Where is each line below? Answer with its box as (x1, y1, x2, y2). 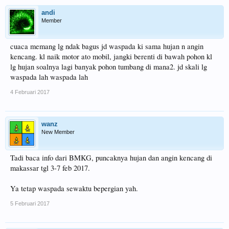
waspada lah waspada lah (10, 72, 88, 82)
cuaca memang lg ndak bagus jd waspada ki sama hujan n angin (10, 41, 203, 51)
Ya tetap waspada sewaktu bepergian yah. (10, 184, 138, 193)
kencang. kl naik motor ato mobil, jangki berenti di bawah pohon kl (10, 52, 212, 61)
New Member (41, 129, 75, 135)
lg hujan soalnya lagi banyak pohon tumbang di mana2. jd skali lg (10, 62, 207, 72)
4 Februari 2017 (10, 89, 50, 95)
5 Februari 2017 (10, 200, 50, 207)
